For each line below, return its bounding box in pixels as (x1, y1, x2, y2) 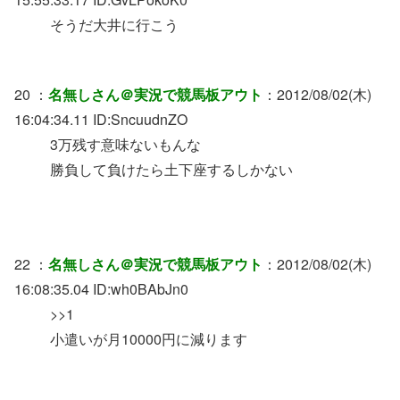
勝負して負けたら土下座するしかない (50, 159, 293, 180)
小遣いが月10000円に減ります (50, 329, 247, 350)
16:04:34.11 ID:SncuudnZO (14, 109, 187, 130)
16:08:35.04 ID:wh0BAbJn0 (14, 279, 188, 300)
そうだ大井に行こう (50, 13, 179, 35)
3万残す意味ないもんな (50, 134, 201, 155)
